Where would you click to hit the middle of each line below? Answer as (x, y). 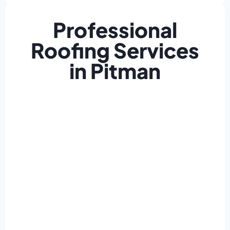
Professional (115, 30)
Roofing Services (115, 50)
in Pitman (115, 71)
